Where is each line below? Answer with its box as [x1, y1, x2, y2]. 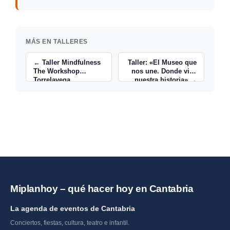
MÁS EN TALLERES [26, 38, 88, 46]
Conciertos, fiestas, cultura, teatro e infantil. [10, 219, 129, 226]
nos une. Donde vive [131, 67, 197, 75]
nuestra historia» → [134, 76, 197, 84]
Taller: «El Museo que [127, 59, 197, 67]
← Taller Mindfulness [33, 59, 101, 67]
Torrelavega [33, 76, 71, 84]
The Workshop [33, 67, 80, 75]
